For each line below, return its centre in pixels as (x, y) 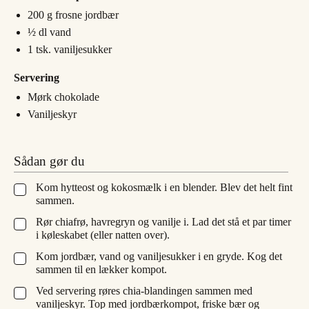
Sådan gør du (49, 161)
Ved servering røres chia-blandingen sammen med (144, 290)
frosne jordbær (87, 14)
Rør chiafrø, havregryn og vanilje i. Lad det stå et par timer (163, 221)
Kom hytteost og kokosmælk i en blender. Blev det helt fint (164, 187)
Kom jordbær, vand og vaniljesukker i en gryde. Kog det (159, 256)
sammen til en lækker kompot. (101, 269)
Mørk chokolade (63, 97)
